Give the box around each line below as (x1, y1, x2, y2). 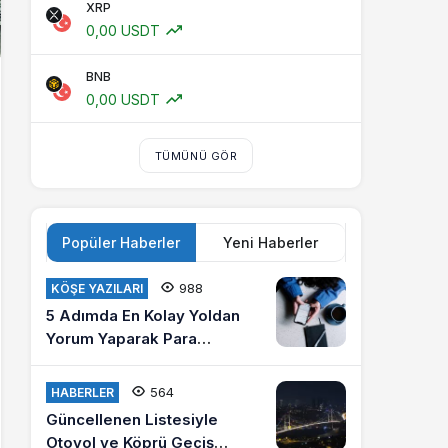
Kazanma (46, 352, 115, 371)
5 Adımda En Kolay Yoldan (46, 306, 240, 325)
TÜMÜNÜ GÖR (154, 149, 238, 163)
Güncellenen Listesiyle (46, 410, 218, 429)
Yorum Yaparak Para (46, 329, 197, 348)
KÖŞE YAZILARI (51, 281, 143, 296)
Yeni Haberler (223, 234, 318, 251)
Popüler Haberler (62, 234, 180, 251)
